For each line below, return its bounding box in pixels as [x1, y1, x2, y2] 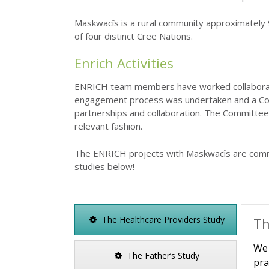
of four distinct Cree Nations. [74, 30, 193, 43]
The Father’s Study [127, 250, 199, 262]
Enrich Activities [74, 53, 174, 72]
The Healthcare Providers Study [102, 214, 225, 226]
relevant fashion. [74, 120, 142, 133]
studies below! [74, 160, 134, 172]
